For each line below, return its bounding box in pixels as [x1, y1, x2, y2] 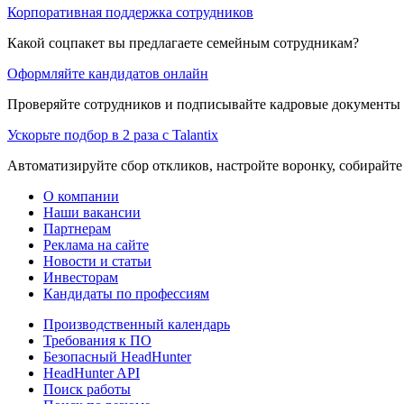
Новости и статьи [43, 252, 151, 269]
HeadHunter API [43, 364, 140, 381]
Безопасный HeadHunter [43, 348, 191, 364]
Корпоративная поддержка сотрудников [7, 4, 253, 20]
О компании [43, 188, 119, 204]
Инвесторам [43, 269, 118, 285]
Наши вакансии [43, 204, 141, 220]
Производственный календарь [43, 316, 230, 332]
